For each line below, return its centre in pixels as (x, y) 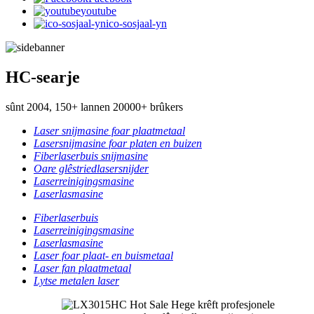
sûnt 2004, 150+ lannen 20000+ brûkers (94, 107)
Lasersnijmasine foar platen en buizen (118, 143)
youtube (98, 11)
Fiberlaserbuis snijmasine (91, 156)
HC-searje (43, 77)
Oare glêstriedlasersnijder (91, 168)
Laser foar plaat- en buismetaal (103, 255)
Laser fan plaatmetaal (82, 268)
